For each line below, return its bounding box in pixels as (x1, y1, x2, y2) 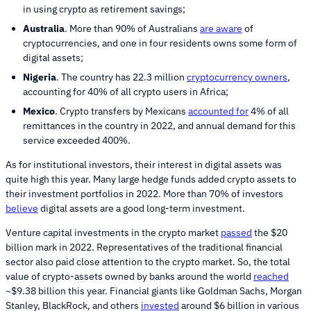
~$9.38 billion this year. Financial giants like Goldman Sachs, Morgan (6, 285, 302, 298)
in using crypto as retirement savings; (23, 3, 185, 16)
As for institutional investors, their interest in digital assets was (6, 158, 282, 171)
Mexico (23, 105, 55, 118)
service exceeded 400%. (23, 134, 131, 147)
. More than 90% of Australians (65, 22, 200, 35)
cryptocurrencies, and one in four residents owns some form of (23, 37, 297, 50)
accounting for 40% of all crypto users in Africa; (23, 85, 228, 99)
